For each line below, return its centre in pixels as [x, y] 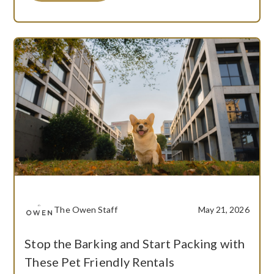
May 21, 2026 [224, 209]
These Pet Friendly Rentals [99, 261]
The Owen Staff [86, 209]
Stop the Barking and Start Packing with [135, 243]
